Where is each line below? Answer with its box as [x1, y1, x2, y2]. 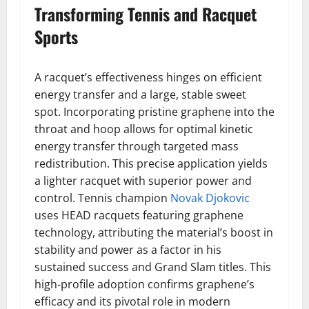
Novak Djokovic [170, 190, 250, 206]
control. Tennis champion [34, 190, 170, 206]
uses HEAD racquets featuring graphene [34, 208, 243, 223]
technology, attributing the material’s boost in [34, 225, 273, 240]
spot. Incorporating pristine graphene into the [34, 104, 275, 119]
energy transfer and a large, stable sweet [34, 87, 246, 102]
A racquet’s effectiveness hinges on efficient [34, 70, 262, 85]
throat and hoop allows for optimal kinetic [34, 121, 253, 137]
